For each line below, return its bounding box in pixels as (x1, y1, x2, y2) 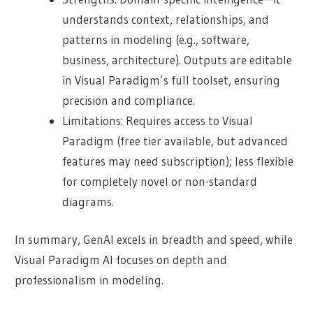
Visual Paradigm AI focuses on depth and (15, 252, 228, 268)
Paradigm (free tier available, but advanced (62, 133, 289, 148)
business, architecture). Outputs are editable (62, 52, 293, 67)
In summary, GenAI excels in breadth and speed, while (15, 232, 293, 247)
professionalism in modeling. (15, 272, 164, 288)
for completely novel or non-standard (62, 173, 258, 189)
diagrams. (62, 194, 115, 209)
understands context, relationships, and (62, 11, 270, 27)
